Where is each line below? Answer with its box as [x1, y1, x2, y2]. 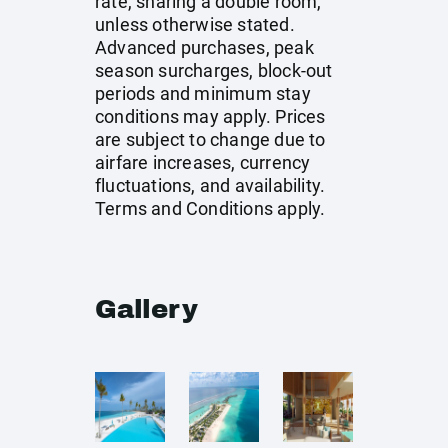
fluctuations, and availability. [95, 175, 326, 196]
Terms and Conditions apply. [95, 198, 326, 219]
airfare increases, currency [95, 152, 311, 173]
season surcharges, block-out [95, 60, 333, 81]
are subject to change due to [95, 129, 326, 150]
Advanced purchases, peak [95, 37, 314, 58]
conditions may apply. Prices [95, 106, 326, 127]
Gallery [95, 295, 198, 323]
